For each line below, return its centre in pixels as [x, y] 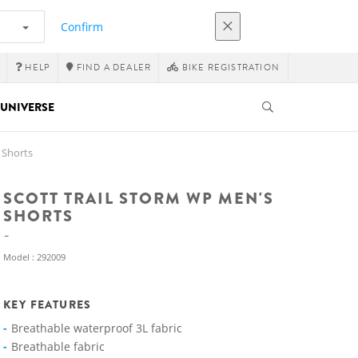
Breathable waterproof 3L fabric [97, 328]
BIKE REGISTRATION [229, 68]
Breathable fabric [58, 346]
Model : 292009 [34, 257]
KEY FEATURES [48, 304]
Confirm [82, 26]
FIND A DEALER [113, 68]
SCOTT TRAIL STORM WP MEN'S [139, 199]
